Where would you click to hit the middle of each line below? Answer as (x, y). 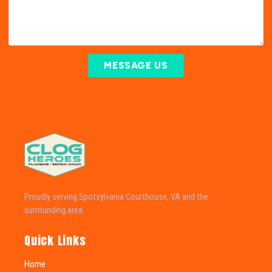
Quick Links (55, 240)
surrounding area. (54, 210)
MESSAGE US (136, 65)
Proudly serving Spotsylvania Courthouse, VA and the (116, 197)
